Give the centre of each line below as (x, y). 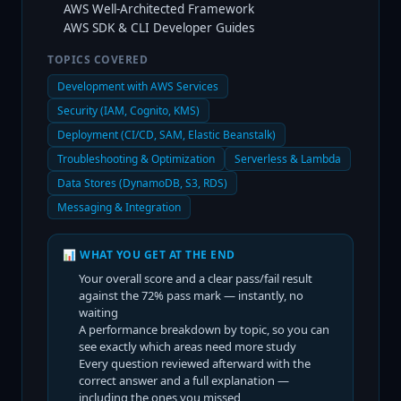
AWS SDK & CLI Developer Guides (159, 28)
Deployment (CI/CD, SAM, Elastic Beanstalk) (166, 135)
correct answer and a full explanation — (184, 380)
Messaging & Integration (119, 207)
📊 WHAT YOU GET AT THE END (149, 255)
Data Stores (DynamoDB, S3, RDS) (142, 183)
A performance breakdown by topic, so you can (204, 329)
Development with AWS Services (138, 86)
